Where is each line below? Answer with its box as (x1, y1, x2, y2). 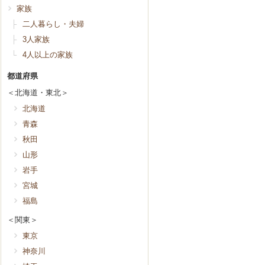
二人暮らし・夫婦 (22, 19, 84, 28)
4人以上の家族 (22, 50, 73, 59)
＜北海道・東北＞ (7, 88, 69, 97)
